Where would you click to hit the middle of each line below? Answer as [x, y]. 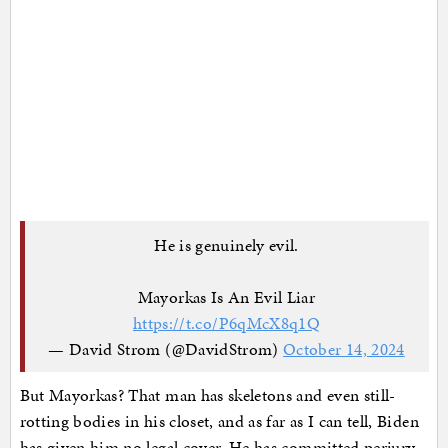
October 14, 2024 [344, 348]
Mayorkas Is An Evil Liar [226, 296]
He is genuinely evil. [226, 244]
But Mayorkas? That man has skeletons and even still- [207, 395]
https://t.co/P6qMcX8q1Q [226, 322]
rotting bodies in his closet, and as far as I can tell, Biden [219, 421]
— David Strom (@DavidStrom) [166, 348]
